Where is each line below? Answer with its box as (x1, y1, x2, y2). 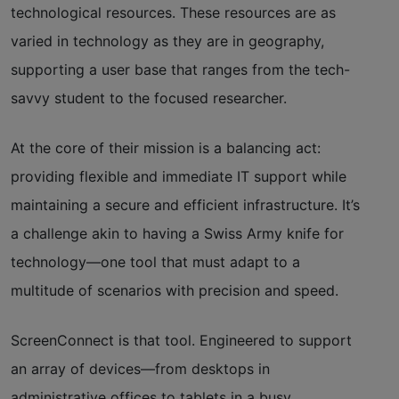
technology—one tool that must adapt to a (11, 252, 300, 271)
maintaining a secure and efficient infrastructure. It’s (11, 195, 360, 214)
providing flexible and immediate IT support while (11, 167, 346, 185)
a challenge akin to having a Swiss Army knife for (11, 224, 344, 242)
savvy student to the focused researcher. (11, 88, 287, 107)
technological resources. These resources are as (11, 3, 336, 21)
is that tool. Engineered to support (118, 330, 352, 349)
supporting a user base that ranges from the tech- (11, 60, 350, 78)
